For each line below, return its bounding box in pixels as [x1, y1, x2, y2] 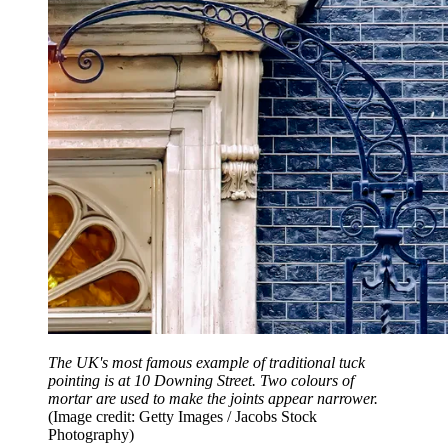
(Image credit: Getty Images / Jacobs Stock [48, 408, 317, 426]
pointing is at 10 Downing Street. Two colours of [48, 372, 354, 390]
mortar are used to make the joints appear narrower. [48, 390, 378, 408]
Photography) [48, 426, 134, 444]
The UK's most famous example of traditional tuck [48, 354, 365, 372]
